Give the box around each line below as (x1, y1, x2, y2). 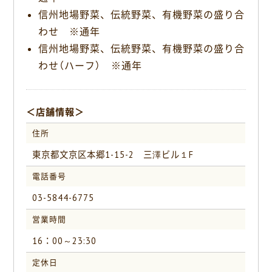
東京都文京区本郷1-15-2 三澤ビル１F (32, 149, 194, 161)
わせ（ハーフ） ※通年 (38, 59, 142, 72)
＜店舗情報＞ (26, 106, 85, 118)
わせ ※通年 (38, 25, 101, 38)
